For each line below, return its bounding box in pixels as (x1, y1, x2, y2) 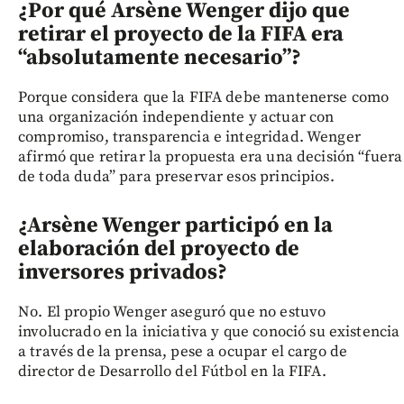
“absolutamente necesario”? (18, 43, 301, 71)
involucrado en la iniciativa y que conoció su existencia (18, 321, 400, 342)
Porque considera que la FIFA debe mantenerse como (18, 87, 390, 107)
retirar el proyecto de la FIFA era (18, 20, 344, 48)
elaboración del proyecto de (18, 234, 299, 262)
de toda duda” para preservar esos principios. (18, 166, 335, 187)
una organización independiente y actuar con (18, 106, 335, 127)
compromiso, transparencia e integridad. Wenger (18, 126, 361, 147)
